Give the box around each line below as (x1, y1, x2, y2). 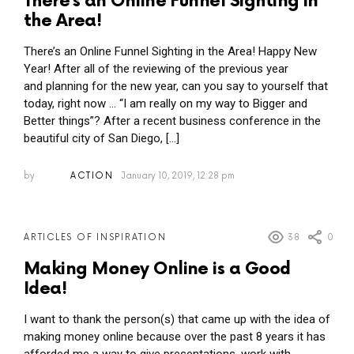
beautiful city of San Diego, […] (24, 130, 179, 145)
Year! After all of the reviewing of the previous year (24, 61, 288, 76)
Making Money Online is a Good (24, 259, 291, 280)
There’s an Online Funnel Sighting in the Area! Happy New (24, 43, 317, 58)
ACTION (70, 171, 114, 182)
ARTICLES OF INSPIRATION (24, 232, 167, 243)
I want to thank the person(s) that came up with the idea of (24, 312, 330, 327)
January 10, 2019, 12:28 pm (120, 171, 235, 182)
